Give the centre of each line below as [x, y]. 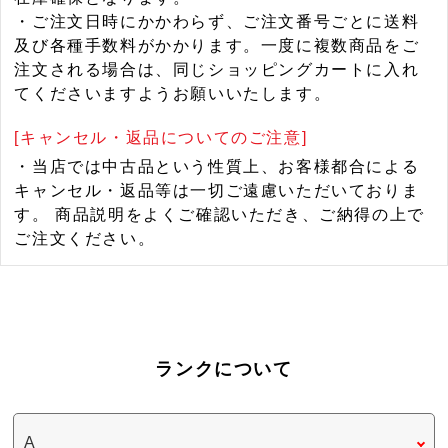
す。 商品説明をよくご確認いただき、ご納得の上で [219, 215]
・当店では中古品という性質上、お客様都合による [217, 167]
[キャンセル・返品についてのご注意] [161, 138]
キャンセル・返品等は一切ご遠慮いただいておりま [217, 191]
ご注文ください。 [85, 239]
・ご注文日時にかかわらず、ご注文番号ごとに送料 [217, 22]
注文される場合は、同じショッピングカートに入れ [217, 70]
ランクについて [224, 368]
